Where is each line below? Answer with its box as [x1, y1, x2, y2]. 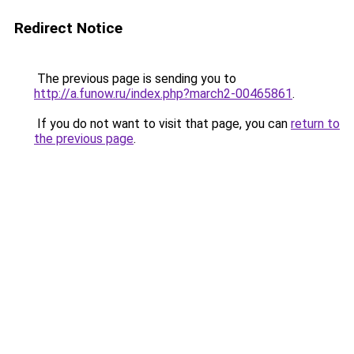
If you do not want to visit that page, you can [34, 116, 291, 131]
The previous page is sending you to [34, 71, 236, 86]
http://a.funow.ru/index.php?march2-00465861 [34, 86, 292, 101]
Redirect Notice [14, 19, 122, 37]
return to [291, 116, 340, 131]
